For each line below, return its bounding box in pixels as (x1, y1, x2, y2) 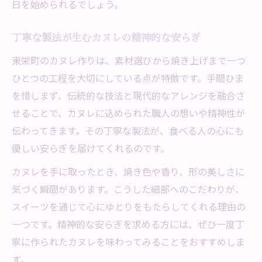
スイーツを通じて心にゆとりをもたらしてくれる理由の (12, 199, 246, 213)
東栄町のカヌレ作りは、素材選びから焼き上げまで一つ (12, 53, 246, 67)
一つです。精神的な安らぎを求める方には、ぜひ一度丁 (12, 217, 244, 231)
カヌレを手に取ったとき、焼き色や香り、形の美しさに (12, 164, 244, 178)
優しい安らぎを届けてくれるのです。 (12, 141, 170, 155)
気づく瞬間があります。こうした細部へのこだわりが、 (12, 182, 244, 196)
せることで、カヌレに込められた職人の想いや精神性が (12, 106, 245, 120)
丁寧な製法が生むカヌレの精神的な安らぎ (12, 31, 201, 44)
